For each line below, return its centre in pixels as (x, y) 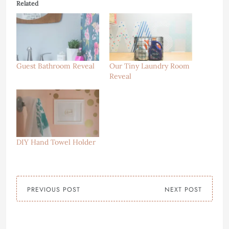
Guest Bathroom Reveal (55, 66)
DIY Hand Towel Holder (56, 142)
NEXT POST (183, 189)
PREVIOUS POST (54, 189)
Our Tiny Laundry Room (150, 66)
